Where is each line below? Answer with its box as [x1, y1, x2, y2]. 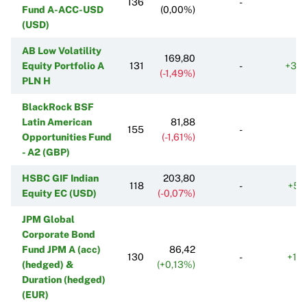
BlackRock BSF [22, 101, 94, 112]
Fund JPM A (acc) [22, 243, 101, 255]
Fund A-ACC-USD [22, 3, 103, 15]
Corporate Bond [22, 228, 95, 240]
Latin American [22, 116, 92, 127]
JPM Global [22, 213, 75, 225]
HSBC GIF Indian [22, 172, 99, 184]
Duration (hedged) [22, 273, 106, 285]
